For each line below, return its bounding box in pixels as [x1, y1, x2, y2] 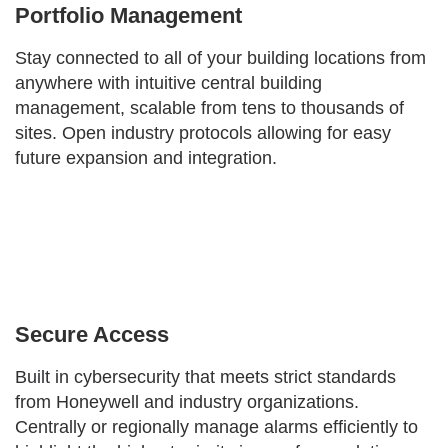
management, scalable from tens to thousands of [15, 98, 404, 119]
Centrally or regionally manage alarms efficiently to [15, 417, 418, 438]
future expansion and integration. [15, 148, 277, 169]
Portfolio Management [15, 3, 242, 29]
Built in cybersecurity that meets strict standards [15, 367, 396, 388]
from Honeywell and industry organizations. [15, 392, 359, 413]
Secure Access [15, 322, 169, 348]
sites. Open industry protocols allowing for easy [15, 123, 391, 144]
